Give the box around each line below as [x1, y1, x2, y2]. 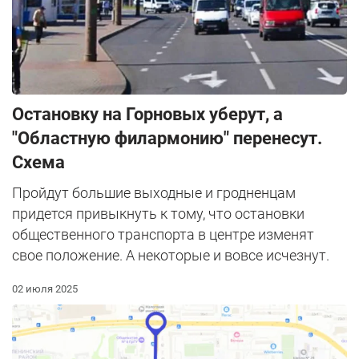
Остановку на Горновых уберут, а [12, 103, 283, 124]
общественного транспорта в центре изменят [12, 225, 314, 243]
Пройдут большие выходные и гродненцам [12, 184, 296, 201]
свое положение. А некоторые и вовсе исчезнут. [12, 246, 329, 264]
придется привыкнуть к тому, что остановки [12, 204, 305, 222]
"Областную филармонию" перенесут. [12, 127, 322, 148]
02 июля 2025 [12, 282, 78, 295]
